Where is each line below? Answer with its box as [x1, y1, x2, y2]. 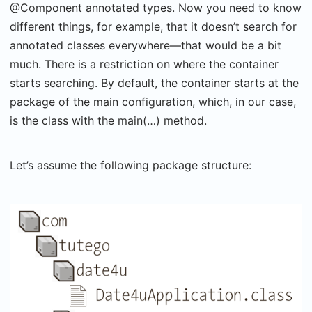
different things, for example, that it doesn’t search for [10, 19, 297, 33]
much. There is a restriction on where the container [10, 57, 279, 71]
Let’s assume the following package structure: [10, 158, 251, 172]
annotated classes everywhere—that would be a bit [10, 38, 281, 52]
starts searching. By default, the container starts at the [10, 76, 299, 90]
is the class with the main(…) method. [10, 114, 207, 127]
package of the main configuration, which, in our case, [10, 95, 296, 109]
